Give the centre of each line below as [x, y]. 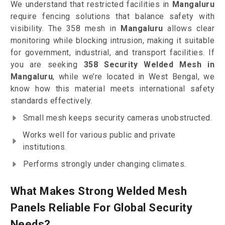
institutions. [45, 147]
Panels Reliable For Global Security [101, 208]
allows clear [189, 29]
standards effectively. [51, 101]
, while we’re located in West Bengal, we [134, 77]
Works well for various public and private [99, 135]
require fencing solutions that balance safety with [113, 17]
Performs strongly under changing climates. [104, 164]
